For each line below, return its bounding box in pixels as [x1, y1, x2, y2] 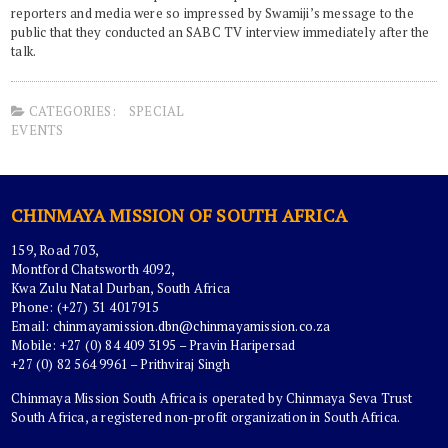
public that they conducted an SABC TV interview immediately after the [11, 23, 430, 41]
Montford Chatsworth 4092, [11, 260, 176, 278]
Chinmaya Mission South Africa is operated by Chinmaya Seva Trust [11, 389, 413, 407]
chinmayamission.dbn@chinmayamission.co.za [52, 317, 331, 335]
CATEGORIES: [25, 102, 116, 120]
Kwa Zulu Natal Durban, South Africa [11, 279, 231, 297]
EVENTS [11, 121, 64, 139]
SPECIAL [128, 102, 185, 120]
